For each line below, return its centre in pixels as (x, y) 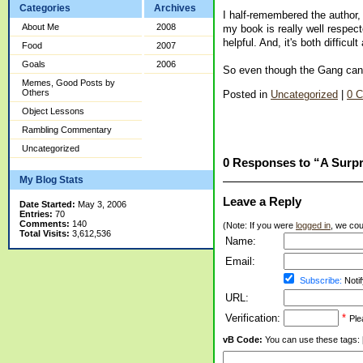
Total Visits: (45, 233)
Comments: (45, 224)
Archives (175, 8)
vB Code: (243, 340)
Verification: (253, 318)
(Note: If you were (259, 226)
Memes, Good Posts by (68, 83)
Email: (240, 262)
